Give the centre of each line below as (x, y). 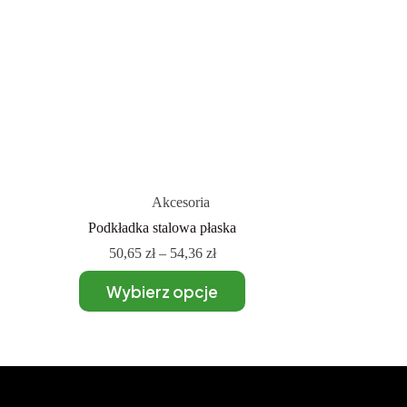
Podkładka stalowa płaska (163, 228)
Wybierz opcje (163, 291)
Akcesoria (180, 203)
